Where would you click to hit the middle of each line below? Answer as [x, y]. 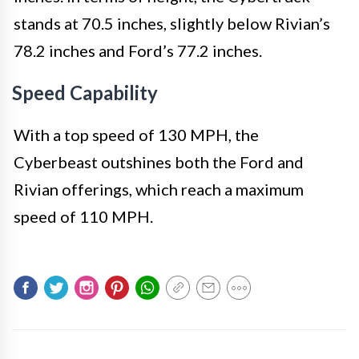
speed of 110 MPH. [83, 216]
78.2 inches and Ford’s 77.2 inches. [138, 50]
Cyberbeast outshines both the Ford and [159, 161]
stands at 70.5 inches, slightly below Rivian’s [172, 23]
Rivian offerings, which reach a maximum [159, 189]
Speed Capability [85, 92]
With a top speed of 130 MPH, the [136, 134]
